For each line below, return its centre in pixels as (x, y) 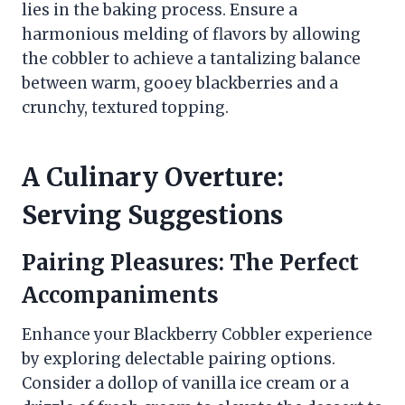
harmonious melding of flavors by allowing (191, 35)
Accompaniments (120, 296)
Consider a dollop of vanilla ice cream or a (185, 384)
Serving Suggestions (152, 216)
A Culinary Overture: (153, 178)
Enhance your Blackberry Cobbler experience (197, 335)
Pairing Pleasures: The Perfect (190, 263)
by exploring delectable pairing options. (179, 359)
